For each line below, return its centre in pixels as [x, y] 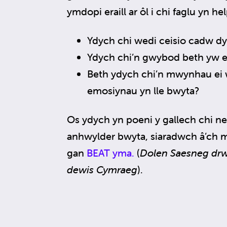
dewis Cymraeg [102, 170]
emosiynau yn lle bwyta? [143, 91]
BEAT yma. [110, 153]
